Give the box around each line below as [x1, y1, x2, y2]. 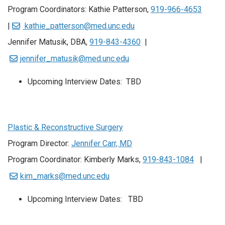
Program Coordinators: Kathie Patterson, [8, 5, 151, 15]
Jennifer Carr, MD [71, 139, 132, 149]
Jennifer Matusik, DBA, [8, 37, 89, 47]
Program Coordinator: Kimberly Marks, [8, 155, 143, 165]
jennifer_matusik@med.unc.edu [20, 54, 129, 64]
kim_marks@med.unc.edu [20, 171, 109, 181]
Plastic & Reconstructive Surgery [8, 123, 123, 133]
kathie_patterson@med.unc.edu [23, 21, 135, 31]
